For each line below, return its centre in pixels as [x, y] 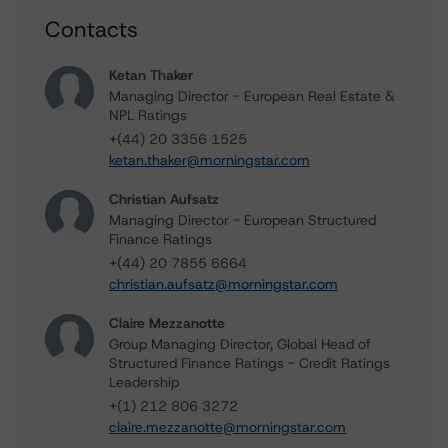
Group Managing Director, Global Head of [240, 344]
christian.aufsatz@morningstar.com [223, 284]
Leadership [144, 382]
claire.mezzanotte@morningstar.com [227, 427]
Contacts [91, 29]
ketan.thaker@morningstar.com [209, 160]
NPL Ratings [148, 115]
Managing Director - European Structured [242, 220]
